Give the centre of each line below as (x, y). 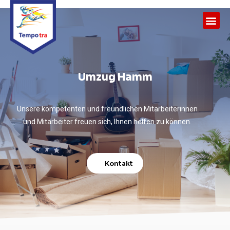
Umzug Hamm (115, 78)
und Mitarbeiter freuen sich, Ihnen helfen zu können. (107, 122)
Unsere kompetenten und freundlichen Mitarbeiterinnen (107, 109)
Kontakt (119, 164)
